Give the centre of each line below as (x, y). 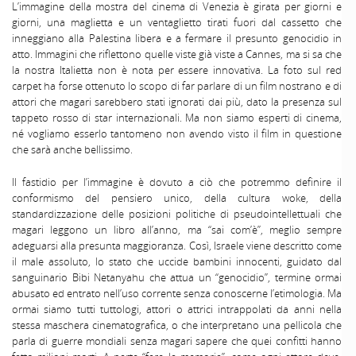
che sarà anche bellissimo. (72, 150)
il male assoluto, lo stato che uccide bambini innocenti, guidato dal (177, 262)
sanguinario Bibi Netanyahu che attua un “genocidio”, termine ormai (177, 278)
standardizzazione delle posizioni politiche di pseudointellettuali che (177, 214)
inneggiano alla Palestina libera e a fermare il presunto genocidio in (177, 39)
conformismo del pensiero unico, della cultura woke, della (177, 198)
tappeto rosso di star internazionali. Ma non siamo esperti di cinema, (177, 118)
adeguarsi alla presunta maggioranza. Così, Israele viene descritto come (177, 246)
